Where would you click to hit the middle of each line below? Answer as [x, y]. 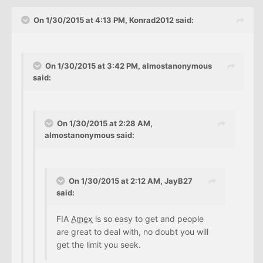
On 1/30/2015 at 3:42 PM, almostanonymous [129, 65]
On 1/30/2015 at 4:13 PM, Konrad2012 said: [114, 20]
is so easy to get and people [148, 218]
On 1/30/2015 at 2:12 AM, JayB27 [131, 181]
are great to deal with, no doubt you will [132, 231]
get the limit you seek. [99, 244]
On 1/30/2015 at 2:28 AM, [105, 123]
